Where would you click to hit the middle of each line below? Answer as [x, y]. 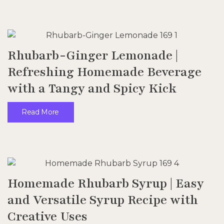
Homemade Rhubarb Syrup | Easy [106, 183]
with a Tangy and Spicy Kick [92, 88]
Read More [40, 112]
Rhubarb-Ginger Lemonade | [93, 55]
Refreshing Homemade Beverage [104, 72]
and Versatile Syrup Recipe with [103, 200]
